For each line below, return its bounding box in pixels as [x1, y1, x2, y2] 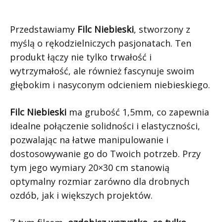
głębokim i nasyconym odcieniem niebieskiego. [10, 78, 210, 91]
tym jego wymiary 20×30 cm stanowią [10, 161, 169, 173]
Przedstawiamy [10, 23, 77, 35]
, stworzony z [134, 23, 190, 35]
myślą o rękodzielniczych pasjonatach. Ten [10, 37, 191, 49]
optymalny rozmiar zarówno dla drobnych [10, 175, 189, 187]
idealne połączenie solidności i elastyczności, [10, 119, 200, 132]
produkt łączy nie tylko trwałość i [10, 51, 152, 63]
